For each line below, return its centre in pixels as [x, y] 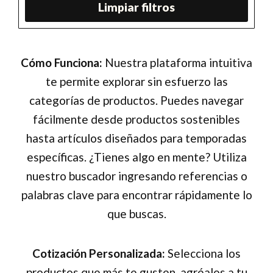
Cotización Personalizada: [99, 253]
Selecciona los [203, 253]
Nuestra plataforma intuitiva [177, 63]
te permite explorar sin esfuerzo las [136, 82]
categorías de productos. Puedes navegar [136, 101]
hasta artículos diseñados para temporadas [136, 138]
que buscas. [136, 214]
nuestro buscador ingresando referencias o [136, 176]
